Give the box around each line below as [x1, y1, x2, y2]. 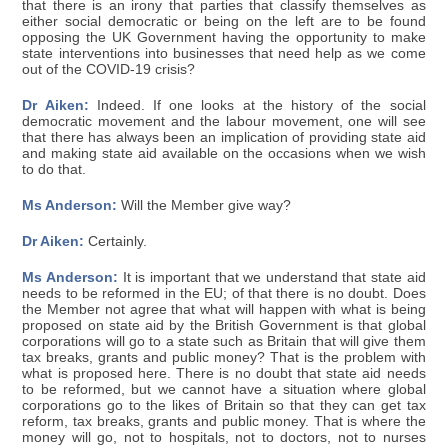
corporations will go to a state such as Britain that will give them [22, 333, 426, 349]
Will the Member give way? [117, 197, 292, 213]
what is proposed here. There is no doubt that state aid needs [22, 365, 426, 381]
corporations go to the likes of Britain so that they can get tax [22, 397, 426, 413]
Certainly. [84, 233, 148, 249]
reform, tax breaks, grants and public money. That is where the [22, 413, 426, 429]
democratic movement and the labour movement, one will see [22, 113, 426, 129]
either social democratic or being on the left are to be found [22, 13, 426, 29]
